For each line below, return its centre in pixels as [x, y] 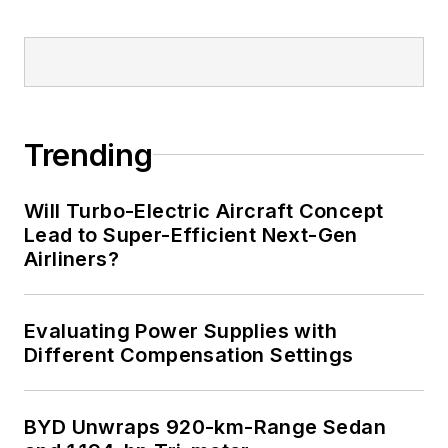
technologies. [129, 65]
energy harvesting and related [199, 37]
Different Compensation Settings [189, 354]
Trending [88, 154]
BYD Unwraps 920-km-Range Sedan [205, 426]
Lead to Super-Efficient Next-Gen [191, 234]
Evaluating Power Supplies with [180, 330]
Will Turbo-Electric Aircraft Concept [204, 210]
